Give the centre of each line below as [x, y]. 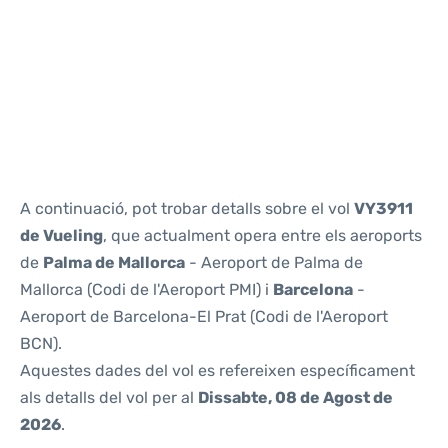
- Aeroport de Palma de [274, 262]
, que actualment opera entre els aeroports [262, 235]
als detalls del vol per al [109, 397]
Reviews [47, 34]
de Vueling [61, 235]
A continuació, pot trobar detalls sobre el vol [187, 208]
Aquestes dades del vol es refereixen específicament [217, 370]
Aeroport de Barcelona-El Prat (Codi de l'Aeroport [204, 316]
